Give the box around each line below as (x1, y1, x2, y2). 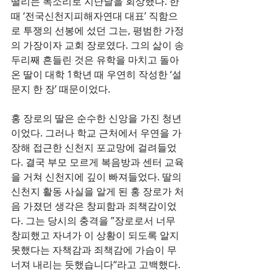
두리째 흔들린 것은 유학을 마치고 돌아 (11, 53, 179, 66)
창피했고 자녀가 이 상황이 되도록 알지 (11, 229, 182, 242)
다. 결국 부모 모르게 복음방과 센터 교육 (11, 155, 184, 169)
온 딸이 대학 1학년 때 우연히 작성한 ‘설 (11, 68, 182, 81)
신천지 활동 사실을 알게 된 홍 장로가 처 (11, 185, 184, 198)
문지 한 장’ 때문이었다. (11, 82, 110, 96)
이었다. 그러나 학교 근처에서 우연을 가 (11, 126, 182, 140)
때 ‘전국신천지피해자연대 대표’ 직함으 (11, 9, 178, 23)
